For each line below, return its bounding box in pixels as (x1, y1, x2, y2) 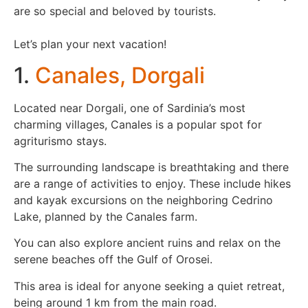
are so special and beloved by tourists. (14, 4, 216, 19)
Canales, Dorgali (35, 61, 205, 89)
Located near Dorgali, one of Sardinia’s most (14, 100, 245, 115)
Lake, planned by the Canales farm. (14, 210, 197, 224)
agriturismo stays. (14, 133, 107, 148)
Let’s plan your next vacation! (14, 37, 166, 52)
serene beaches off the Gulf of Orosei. (14, 252, 212, 267)
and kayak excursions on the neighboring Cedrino (14, 193, 273, 208)
